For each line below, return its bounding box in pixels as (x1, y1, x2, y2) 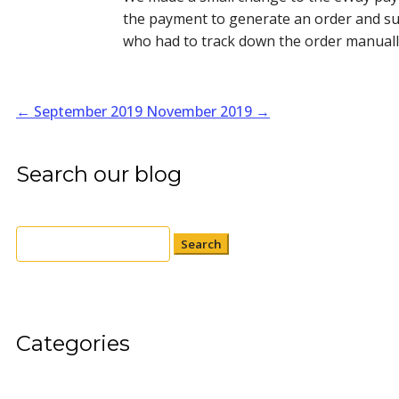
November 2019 (146, 102, 252, 122)
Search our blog (16, 161, 182, 188)
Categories (16, 330, 130, 356)
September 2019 (34, 102, 142, 122)
